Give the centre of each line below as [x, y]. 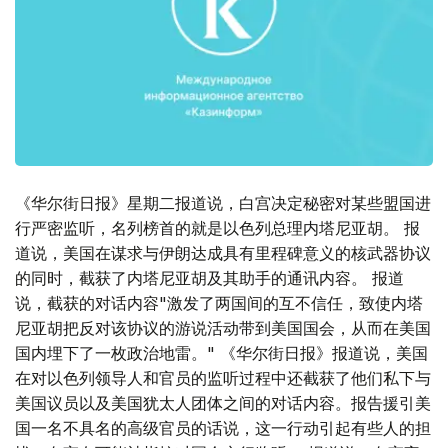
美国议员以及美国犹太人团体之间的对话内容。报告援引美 [223, 403]
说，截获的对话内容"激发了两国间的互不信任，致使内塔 [219, 303]
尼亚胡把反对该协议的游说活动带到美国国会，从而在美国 [223, 328]
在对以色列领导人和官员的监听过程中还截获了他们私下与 [223, 378]
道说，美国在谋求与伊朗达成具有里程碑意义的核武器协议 [223, 253]
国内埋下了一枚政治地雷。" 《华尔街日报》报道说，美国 [221, 353]
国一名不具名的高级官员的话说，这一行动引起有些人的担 [223, 428]
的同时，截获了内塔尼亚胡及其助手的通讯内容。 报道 [209, 278]
